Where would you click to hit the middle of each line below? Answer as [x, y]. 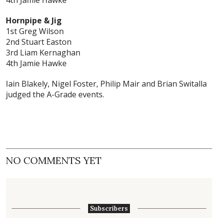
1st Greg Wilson [35, 31]
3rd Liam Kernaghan [43, 53]
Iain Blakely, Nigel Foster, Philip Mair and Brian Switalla [106, 84]
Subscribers [109, 209]
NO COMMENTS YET [54, 161]
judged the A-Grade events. [55, 95]
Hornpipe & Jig [34, 21]
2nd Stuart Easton [39, 42]
